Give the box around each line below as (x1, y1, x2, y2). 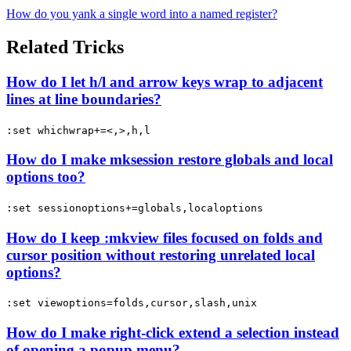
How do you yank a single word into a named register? (6, 6, 277, 20)
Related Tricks (6, 36, 124, 57)
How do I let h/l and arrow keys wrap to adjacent (6, 73, 323, 90)
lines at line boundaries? (6, 90, 161, 107)
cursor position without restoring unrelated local (6, 246, 315, 263)
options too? (6, 168, 85, 186)
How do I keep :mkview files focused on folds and (6, 229, 323, 246)
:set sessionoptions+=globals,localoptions (6, 201, 263, 214)
